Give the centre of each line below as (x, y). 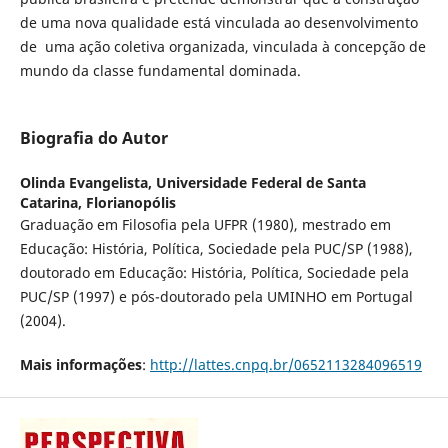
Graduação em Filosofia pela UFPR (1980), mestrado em (205, 225)
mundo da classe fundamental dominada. (160, 70)
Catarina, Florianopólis (97, 203)
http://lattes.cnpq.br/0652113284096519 (285, 365)
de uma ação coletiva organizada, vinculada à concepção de (222, 46)
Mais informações (80, 365)
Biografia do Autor (93, 138)
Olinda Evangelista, (87, 183)
